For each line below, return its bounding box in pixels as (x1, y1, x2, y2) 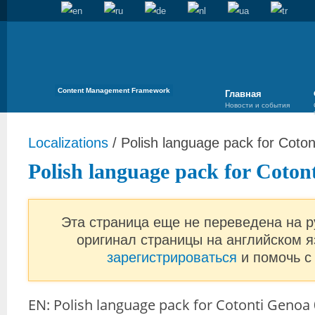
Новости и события (225, 101, 290, 109)
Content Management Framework (58, 86, 170, 94)
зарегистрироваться (107, 250, 241, 265)
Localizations (28, 135, 108, 150)
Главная (225, 89, 262, 99)
